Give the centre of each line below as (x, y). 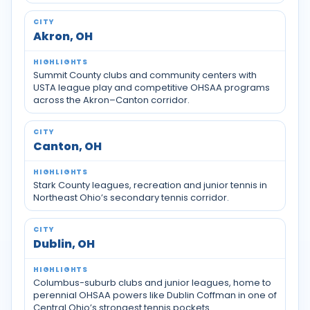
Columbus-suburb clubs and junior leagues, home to (152, 283)
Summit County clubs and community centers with (145, 75)
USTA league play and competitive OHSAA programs (152, 88)
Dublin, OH (64, 244)
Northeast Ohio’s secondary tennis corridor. (131, 198)
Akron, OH (63, 36)
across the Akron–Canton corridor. (111, 100)
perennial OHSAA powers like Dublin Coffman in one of (155, 295)
